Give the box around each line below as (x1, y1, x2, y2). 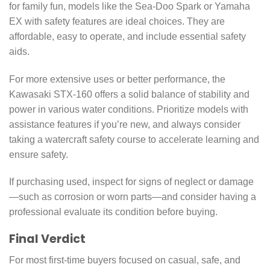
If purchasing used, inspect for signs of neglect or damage (9, 177, 254, 187)
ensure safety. (9, 149, 68, 160)
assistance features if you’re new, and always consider (9, 119, 240, 130)
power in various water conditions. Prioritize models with (9, 104, 248, 115)
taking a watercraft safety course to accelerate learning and (9, 134, 259, 145)
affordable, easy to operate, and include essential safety (9, 31, 246, 42)
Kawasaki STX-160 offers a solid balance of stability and (9, 89, 250, 99)
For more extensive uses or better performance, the (9, 74, 225, 84)
